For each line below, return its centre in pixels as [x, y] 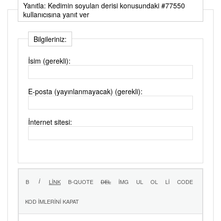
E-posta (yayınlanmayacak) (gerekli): [85, 91]
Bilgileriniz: [50, 39]
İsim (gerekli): [49, 60]
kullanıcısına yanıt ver [56, 14]
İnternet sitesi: [50, 122]
